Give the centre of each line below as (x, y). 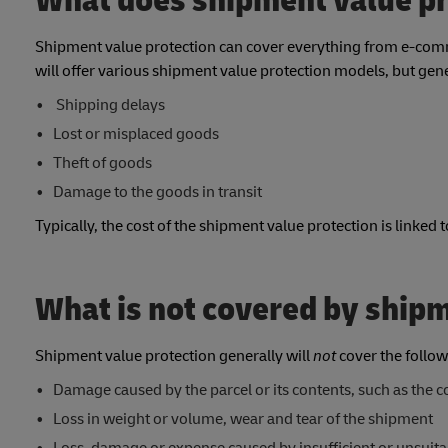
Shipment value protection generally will (174, 356)
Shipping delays (108, 105)
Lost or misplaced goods (135, 134)
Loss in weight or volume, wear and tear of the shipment (242, 419)
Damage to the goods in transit (157, 192)
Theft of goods (102, 163)
